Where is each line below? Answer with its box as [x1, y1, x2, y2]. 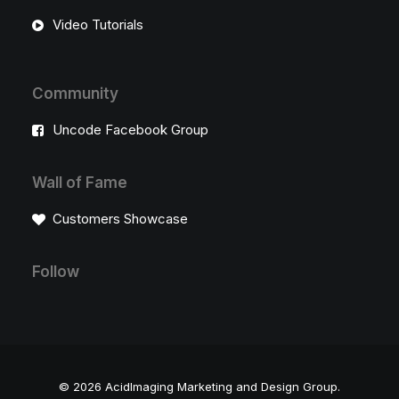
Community [32, 85, 118, 102]
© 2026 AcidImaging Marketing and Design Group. [59, 379, 340, 394]
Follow [32, 263, 79, 281]
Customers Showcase [52, 210, 188, 227]
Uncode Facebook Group [52, 121, 208, 138]
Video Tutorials [52, 16, 143, 33]
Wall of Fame [32, 174, 127, 191]
